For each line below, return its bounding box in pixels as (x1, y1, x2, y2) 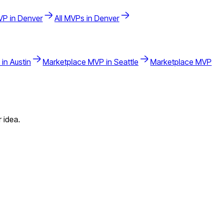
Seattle (114, 56, 138, 67)
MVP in (86, 56, 114, 67)
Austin (10, 56, 31, 67)
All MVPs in (55, 13, 94, 24)
